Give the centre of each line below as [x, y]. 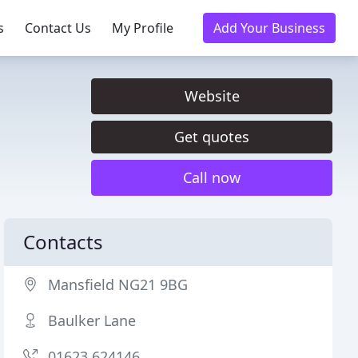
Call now [212, 177]
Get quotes [212, 137]
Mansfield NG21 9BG [118, 284]
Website [212, 96]
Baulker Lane [92, 320]
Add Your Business [269, 28]
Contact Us [58, 28]
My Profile [143, 28]
